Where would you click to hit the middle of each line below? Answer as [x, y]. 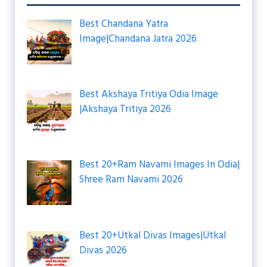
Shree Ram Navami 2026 [131, 180]
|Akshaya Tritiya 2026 [125, 109]
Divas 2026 [103, 250]
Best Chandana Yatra [123, 24]
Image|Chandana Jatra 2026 [138, 39]
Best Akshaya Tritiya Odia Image [148, 94]
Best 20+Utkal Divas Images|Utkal [152, 235]
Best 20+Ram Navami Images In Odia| [159, 165]
